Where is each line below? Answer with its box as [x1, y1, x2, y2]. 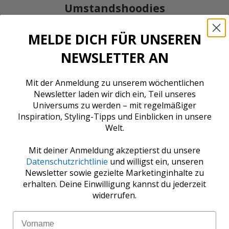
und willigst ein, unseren [107, 155, 203, 167]
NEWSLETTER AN [60, 48, 169, 67]
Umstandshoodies [64, 1, 165, 16]
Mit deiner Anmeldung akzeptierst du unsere [29, 144, 200, 156]
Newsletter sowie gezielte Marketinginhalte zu [25, 167, 204, 178]
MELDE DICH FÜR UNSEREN [28, 30, 201, 49]
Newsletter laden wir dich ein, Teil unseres [33, 88, 196, 100]
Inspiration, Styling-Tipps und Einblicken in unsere [17, 110, 212, 122]
